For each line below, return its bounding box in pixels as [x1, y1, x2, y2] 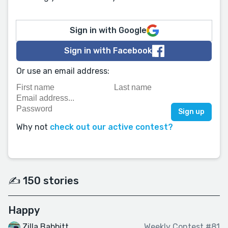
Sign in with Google [69, 25, 147, 35]
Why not [16, 122, 50, 132]
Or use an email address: [16, 66, 109, 76]
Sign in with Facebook [64, 46, 152, 55]
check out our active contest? [50, 122, 173, 132]
